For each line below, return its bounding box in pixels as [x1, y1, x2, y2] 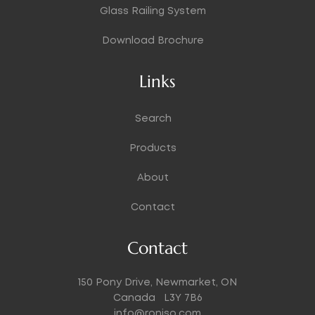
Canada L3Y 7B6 [112, 293, 202, 302]
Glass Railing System [100, 6, 206, 15]
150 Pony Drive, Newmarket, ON [78, 278, 237, 287]
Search [134, 114, 172, 123]
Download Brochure [102, 36, 204, 45]
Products [129, 143, 176, 153]
